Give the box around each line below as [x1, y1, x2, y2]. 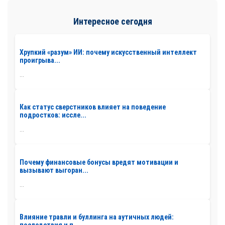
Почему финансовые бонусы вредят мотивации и [20, 158, 178, 166]
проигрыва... [20, 56, 60, 64]
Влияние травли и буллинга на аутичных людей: [20, 213, 174, 221]
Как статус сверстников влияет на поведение [20, 103, 166, 111]
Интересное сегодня [73, 16, 152, 27]
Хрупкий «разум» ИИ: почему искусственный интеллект [20, 48, 197, 56]
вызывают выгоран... [20, 166, 88, 174]
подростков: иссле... [20, 111, 86, 120]
